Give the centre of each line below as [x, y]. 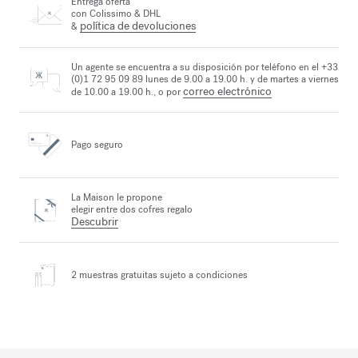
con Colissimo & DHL [116, 14]
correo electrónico [227, 91]
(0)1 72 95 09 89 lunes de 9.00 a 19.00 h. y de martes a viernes [205, 79]
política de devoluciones [138, 26]
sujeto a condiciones [203, 275]
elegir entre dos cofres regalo [132, 210]
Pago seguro [97, 144]
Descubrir [95, 222]
